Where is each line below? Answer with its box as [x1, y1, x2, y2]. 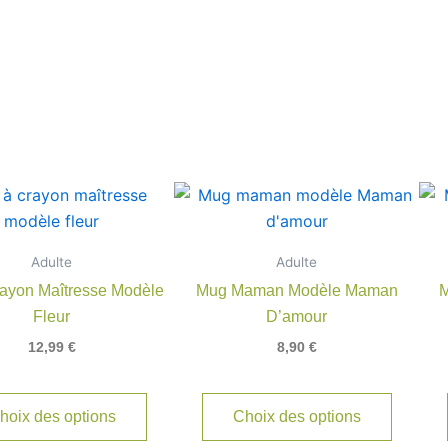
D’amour [266, 307, 327, 325]
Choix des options [232, 407, 361, 425]
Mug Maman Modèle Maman [195, 281, 398, 299]
